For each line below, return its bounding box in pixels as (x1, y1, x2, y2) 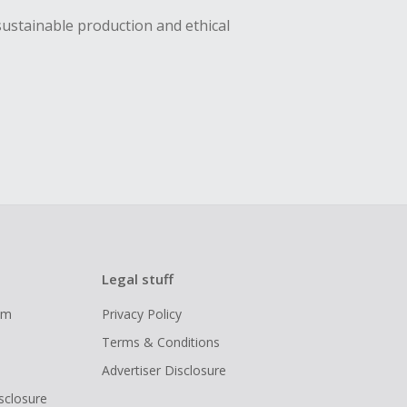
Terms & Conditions (102, 333, 220, 352)
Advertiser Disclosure (102, 362, 226, 380)
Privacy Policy (102, 305, 182, 323)
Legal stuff (102, 270, 174, 289)
